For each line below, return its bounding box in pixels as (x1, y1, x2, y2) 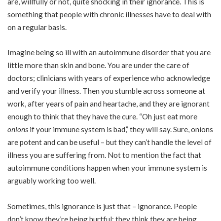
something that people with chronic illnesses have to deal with (7, 9, 211, 19)
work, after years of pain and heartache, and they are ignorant (7, 99, 210, 108)
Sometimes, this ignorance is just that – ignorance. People (7, 201, 197, 211)
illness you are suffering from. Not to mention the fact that (7, 150, 201, 159)
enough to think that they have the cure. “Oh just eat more (7, 112, 197, 121)
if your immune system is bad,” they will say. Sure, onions (28, 125, 213, 134)
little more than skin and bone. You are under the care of (7, 61, 189, 70)
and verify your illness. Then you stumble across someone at (7, 86, 205, 95)
